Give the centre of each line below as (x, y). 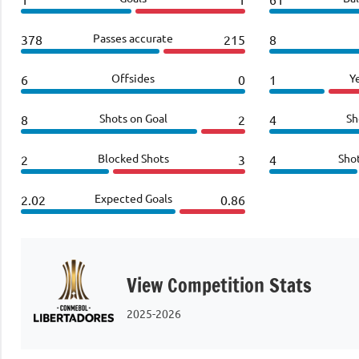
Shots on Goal (133, 117)
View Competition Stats (219, 285)
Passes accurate (133, 37)
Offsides (133, 77)
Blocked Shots (133, 157)
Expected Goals (133, 198)
